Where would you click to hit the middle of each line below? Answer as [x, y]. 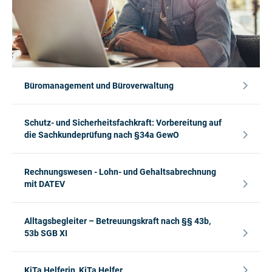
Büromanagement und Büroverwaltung [99, 86]
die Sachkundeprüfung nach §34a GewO [102, 135]
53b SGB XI [46, 233]
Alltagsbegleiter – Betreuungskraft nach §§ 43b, [117, 221]
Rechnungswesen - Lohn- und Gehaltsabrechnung [120, 172]
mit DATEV [45, 184]
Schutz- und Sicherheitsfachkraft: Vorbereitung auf [123, 123]
